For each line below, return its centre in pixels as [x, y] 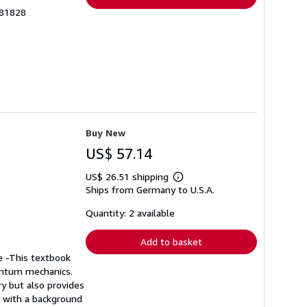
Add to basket [171, 242]
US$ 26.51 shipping [128, 177]
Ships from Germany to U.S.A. [150, 190]
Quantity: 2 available [130, 213]
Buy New [106, 133]
